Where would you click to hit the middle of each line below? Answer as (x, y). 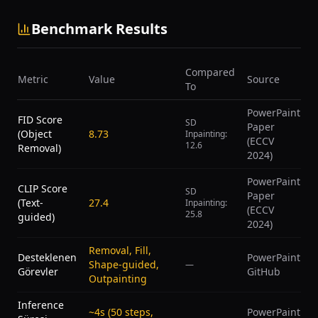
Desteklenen (47, 257)
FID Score (40, 120)
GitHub (264, 272)
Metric (33, 79)
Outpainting (118, 279)
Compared (210, 72)
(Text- (31, 203)
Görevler (38, 272)
